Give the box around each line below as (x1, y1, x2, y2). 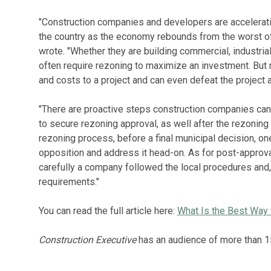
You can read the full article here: (38, 205, 177, 217)
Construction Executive (38, 234, 136, 246)
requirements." (38, 176, 99, 188)
